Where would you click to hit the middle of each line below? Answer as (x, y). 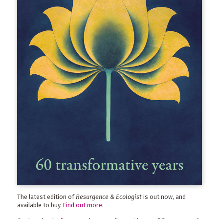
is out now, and (164, 197)
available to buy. (40, 205)
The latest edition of (46, 197)
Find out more (83, 205)
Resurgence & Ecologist (109, 197)
